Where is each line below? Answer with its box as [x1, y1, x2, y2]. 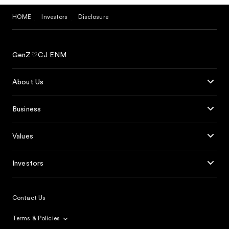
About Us [12, 79, 44, 86]
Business [12, 106, 41, 113]
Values [12, 133, 33, 140]
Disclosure [78, 14, 108, 20]
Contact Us [12, 195, 46, 201]
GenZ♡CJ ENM [12, 52, 67, 59]
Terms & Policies [12, 215, 62, 221]
